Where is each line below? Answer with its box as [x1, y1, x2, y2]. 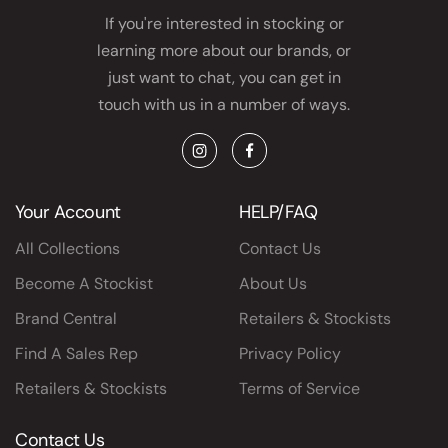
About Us [239, 273, 307, 295]
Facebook [248, 150, 330, 175]
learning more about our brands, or [97, 40, 351, 62]
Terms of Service [239, 378, 360, 400]
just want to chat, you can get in [107, 67, 341, 89]
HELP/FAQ [239, 200, 318, 225]
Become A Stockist [15, 273, 153, 295]
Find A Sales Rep [15, 343, 138, 365]
